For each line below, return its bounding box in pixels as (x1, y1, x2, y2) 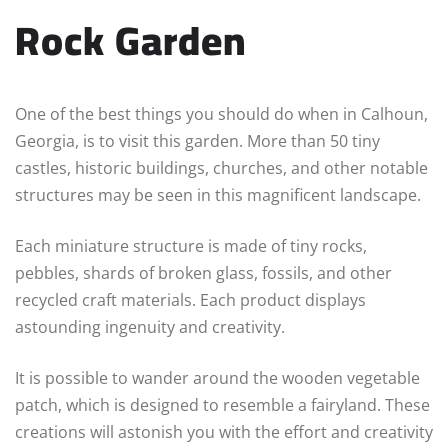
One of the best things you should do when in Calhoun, (15, 103, 428, 126)
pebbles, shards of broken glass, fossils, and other (15, 262, 392, 285)
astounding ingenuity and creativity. (15, 316, 285, 339)
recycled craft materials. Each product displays (15, 289, 366, 312)
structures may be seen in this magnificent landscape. (15, 184, 421, 207)
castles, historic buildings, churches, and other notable (15, 157, 428, 180)
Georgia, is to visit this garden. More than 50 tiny (15, 130, 380, 153)
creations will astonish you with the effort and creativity (15, 421, 433, 444)
